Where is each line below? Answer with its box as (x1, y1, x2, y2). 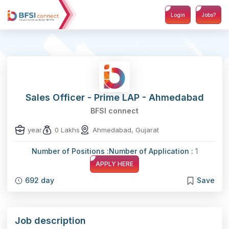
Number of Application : (108, 147, 195, 155)
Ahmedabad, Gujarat (92, 126, 159, 134)
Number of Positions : (31, 147, 109, 155)
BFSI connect (90, 106, 139, 115)
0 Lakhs (54, 126, 80, 134)
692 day (25, 176, 54, 185)
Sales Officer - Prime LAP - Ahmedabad (25, 92, 204, 103)
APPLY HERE (96, 160, 133, 168)
